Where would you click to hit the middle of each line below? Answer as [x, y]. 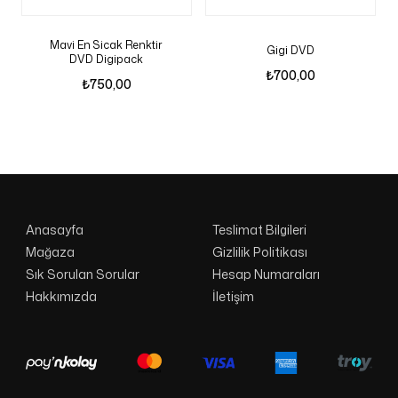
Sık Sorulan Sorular [82, 275]
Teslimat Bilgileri [259, 230]
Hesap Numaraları [266, 275]
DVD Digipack [107, 60]
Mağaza [50, 252]
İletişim [233, 297]
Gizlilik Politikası [259, 252]
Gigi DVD [291, 51]
